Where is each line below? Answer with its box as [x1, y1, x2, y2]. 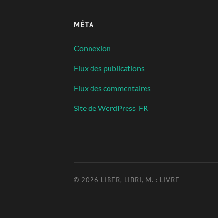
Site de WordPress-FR [74, 103, 148, 112]
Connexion [74, 43, 111, 53]
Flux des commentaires [74, 83, 151, 92]
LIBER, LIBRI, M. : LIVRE [101, 175, 180, 183]
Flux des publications [74, 63, 145, 73]
